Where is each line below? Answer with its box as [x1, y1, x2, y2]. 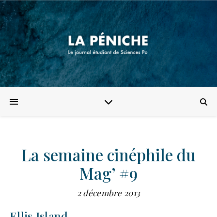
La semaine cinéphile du [21, 144, 196, 165]
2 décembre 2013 [77, 187, 140, 198]
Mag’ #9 [79, 162, 138, 184]
